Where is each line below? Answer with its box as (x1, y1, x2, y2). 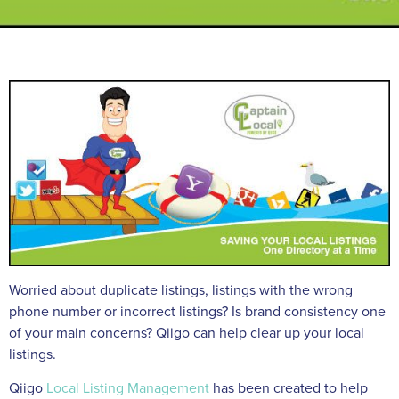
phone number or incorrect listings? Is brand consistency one (9, 302, 386, 321)
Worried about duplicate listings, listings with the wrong (9, 281, 353, 299)
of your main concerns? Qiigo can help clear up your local (9, 323, 364, 342)
